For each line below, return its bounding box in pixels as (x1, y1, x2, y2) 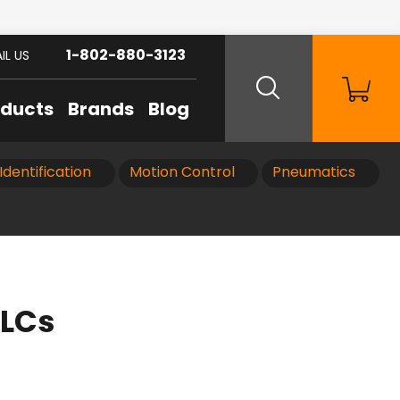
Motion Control (129, 166, 235, 180)
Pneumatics (272, 166, 355, 180)
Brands (68, 102, 134, 120)
